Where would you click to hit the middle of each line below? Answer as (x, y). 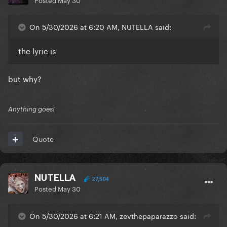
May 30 (69, 188)
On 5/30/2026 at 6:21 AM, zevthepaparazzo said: (113, 216)
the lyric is (37, 50)
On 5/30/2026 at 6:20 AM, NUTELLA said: (100, 27)
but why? (25, 78)
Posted (46, 188)
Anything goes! (31, 109)
